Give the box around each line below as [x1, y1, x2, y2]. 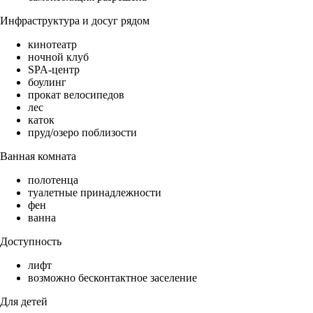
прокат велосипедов [28, 89, 124, 101]
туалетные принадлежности [28, 187, 161, 199]
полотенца [28, 174, 78, 187]
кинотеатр [28, 38, 77, 51]
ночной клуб [28, 51, 89, 64]
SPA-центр [28, 64, 80, 76]
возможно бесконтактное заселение [28, 272, 197, 284]
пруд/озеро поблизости [28, 126, 137, 139]
